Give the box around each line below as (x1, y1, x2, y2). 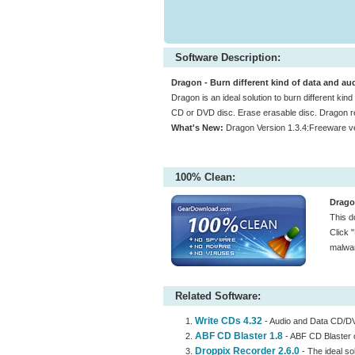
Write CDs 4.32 (195, 315, 262, 326)
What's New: (171, 123, 223, 132)
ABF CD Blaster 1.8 (195, 330, 283, 342)
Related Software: (175, 290, 261, 302)
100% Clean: (175, 171, 235, 183)
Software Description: (175, 52, 281, 63)
